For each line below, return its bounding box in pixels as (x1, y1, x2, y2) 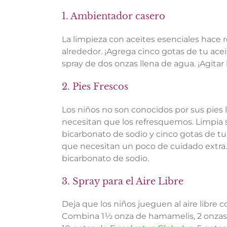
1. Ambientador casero (62, 10, 165, 22)
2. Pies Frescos (62, 81, 128, 92)
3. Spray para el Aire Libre (62, 175, 183, 187)
